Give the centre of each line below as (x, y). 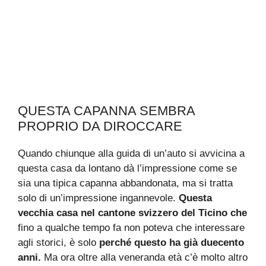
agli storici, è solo (57, 242)
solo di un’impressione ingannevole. (98, 198)
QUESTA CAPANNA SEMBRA (106, 110)
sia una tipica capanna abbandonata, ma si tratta (125, 183)
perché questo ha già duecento (170, 242)
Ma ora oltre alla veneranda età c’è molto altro (144, 257)
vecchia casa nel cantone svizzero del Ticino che (132, 213)
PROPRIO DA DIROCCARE (100, 126)
